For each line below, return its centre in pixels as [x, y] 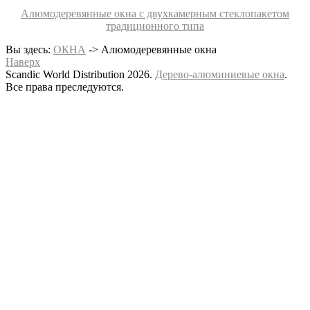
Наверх [23, 62]
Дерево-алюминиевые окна [220, 75]
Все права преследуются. [65, 87]
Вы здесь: [29, 50]
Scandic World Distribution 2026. [80, 75]
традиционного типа [155, 26]
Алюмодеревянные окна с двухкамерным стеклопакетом [155, 14]
